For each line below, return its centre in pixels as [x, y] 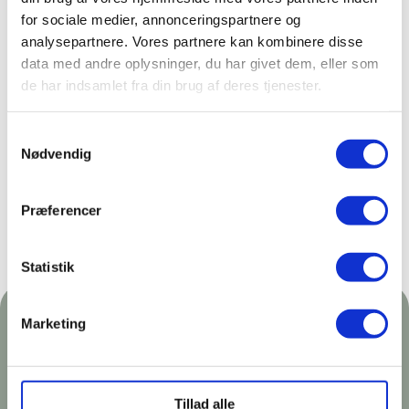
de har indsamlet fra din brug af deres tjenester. [172, 85]
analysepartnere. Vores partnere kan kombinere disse [192, 41]
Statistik [47, 267]
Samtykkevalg [50, 135]
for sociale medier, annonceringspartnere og [161, 19]
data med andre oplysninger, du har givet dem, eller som [200, 63]
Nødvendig [56, 153]
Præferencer [62, 210]
